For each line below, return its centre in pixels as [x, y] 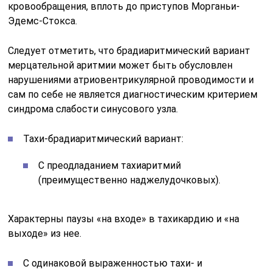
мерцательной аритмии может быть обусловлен [121, 65]
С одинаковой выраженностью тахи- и [113, 263]
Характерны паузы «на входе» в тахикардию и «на [124, 219]
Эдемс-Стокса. [43, 21]
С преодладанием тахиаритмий [110, 165]
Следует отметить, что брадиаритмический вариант [129, 50]
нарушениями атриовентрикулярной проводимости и [131, 80]
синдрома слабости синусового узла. [93, 109]
